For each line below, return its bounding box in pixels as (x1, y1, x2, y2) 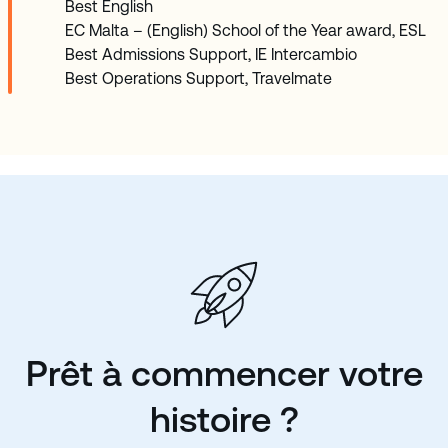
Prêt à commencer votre (25, 353, 423, 395)
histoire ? (149, 399, 299, 441)
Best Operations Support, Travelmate (65, 69, 332, 89)
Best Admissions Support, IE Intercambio (65, 45, 357, 65)
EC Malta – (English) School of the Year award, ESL (65, 21, 426, 41)
